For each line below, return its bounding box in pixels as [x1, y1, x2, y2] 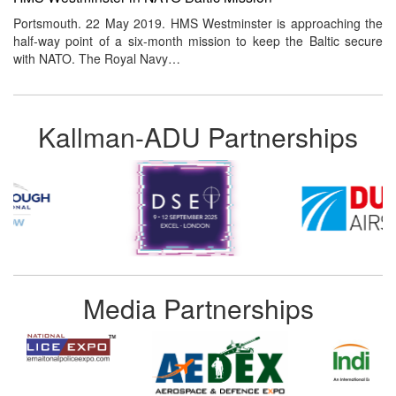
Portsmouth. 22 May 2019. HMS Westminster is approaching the [13, 14, 383, 33]
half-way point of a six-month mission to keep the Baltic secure [13, 32, 383, 50]
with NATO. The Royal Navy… [13, 49, 180, 68]
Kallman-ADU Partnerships [38, 118, 358, 156]
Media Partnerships [82, 289, 314, 328]
